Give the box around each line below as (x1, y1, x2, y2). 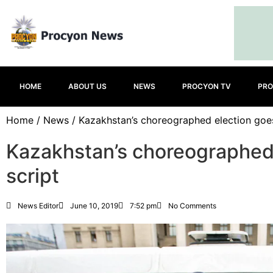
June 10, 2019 (70, 201, 118, 210)
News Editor (18, 201, 58, 210)
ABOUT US (68, 82, 107, 91)
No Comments (168, 201, 216, 210)
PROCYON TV (182, 82, 231, 91)
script (6, 164, 59, 188)
